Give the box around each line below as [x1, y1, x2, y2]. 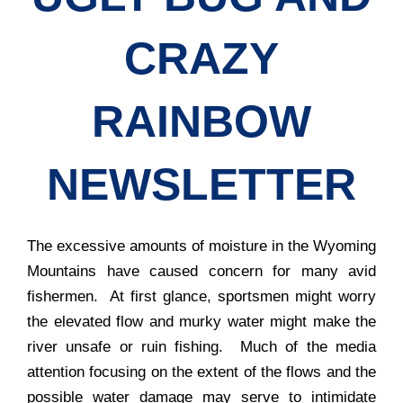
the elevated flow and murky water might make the [27, 313, 376, 331]
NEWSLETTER [47, 159, 356, 210]
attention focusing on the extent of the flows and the [27, 363, 376, 381]
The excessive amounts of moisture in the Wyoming [27, 237, 376, 255]
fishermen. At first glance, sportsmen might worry [27, 288, 376, 306]
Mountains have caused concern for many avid [27, 263, 376, 281]
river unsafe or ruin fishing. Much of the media [27, 338, 376, 356]
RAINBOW [92, 96, 311, 148]
